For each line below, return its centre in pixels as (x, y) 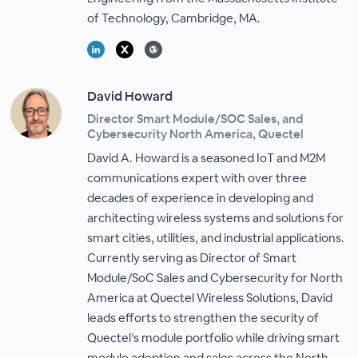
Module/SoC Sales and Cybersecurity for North (215, 278)
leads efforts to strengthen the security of (203, 318)
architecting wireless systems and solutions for (216, 218)
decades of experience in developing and (201, 198)
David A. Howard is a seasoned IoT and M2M (207, 158)
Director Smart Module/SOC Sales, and (195, 119)
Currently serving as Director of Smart (192, 258)
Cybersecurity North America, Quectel (196, 134)
